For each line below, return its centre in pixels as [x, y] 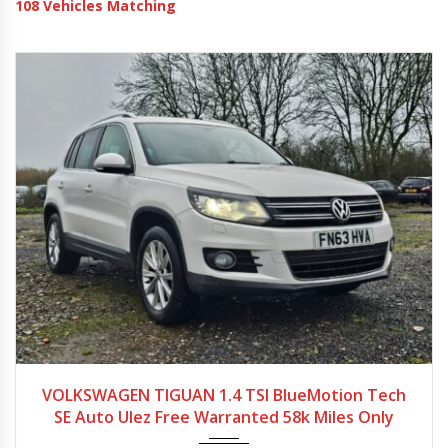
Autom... [227, 379]
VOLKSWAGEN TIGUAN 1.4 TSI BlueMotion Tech [224, 394]
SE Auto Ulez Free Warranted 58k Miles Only [224, 416]
